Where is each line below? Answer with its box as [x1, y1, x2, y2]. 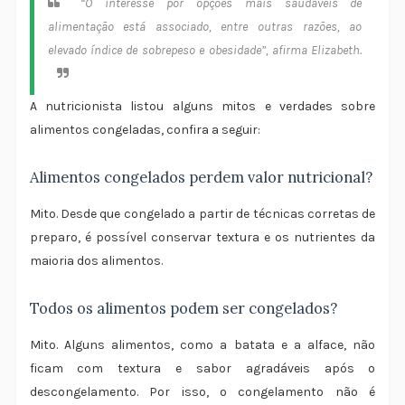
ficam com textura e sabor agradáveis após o [29, 361, 376, 377]
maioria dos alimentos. [29, 253, 163, 269]
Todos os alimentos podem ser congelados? [29, 299, 337, 318]
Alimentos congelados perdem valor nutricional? [29, 168, 372, 187]
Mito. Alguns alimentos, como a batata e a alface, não [29, 337, 376, 353]
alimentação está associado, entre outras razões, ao [47, 19, 363, 35]
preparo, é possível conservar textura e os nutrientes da [29, 230, 376, 246]
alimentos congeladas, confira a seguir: [29, 122, 260, 138]
